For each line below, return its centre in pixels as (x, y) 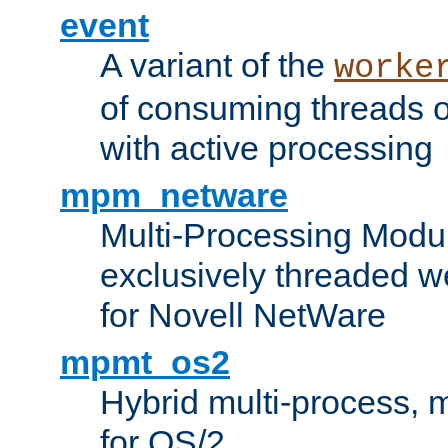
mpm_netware (174, 194)
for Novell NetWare (243, 314)
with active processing (266, 147)
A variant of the (217, 64)
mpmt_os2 (145, 361)
